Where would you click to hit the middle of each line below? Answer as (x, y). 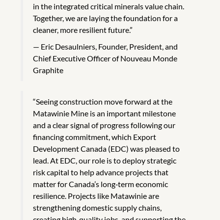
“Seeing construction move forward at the (103, 101)
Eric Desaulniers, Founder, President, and (109, 46)
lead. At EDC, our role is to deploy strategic (105, 160)
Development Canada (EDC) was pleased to (106, 148)
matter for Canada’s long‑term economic (100, 184)
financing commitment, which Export (95, 137)
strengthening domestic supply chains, (97, 207)
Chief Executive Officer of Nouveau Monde (105, 58)
